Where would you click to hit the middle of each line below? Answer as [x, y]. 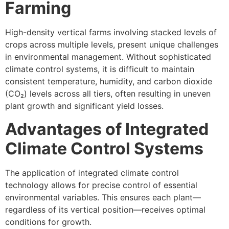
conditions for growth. [48, 222]
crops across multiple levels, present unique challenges [112, 45]
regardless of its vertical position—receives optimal [105, 209]
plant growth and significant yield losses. [84, 106]
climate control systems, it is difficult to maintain [100, 69]
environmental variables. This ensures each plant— [103, 197]
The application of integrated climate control [92, 173]
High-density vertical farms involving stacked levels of [111, 32]
